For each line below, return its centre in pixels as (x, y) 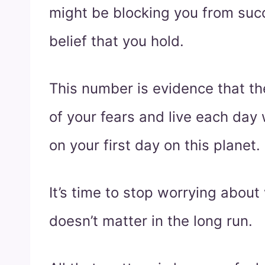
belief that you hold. (117, 41)
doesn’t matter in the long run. (151, 221)
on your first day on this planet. (155, 146)
